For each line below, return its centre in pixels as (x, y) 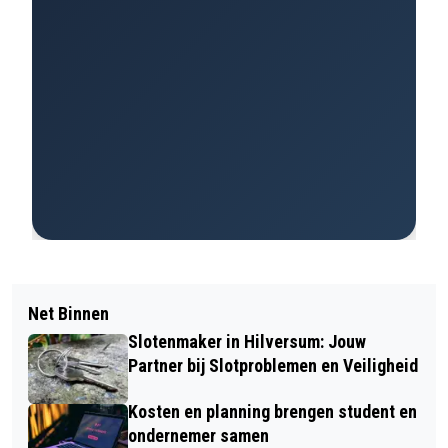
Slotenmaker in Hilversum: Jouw (247, 341)
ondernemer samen (198, 435)
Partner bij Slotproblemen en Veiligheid (273, 365)
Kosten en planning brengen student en (272, 411)
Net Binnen (68, 313)
